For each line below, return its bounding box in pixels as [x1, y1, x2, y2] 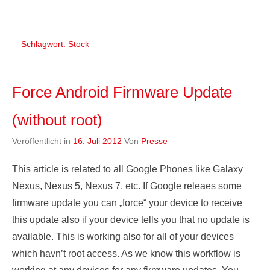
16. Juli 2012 [73, 136, 122, 146]
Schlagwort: [21, 39, 68, 49]
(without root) [12, 111, 102, 129]
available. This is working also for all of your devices [12, 231, 234, 242]
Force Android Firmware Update [12, 83, 232, 101]
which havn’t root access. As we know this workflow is [12, 248, 240, 259]
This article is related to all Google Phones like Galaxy [12, 164, 243, 174]
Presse [141, 136, 168, 146]
